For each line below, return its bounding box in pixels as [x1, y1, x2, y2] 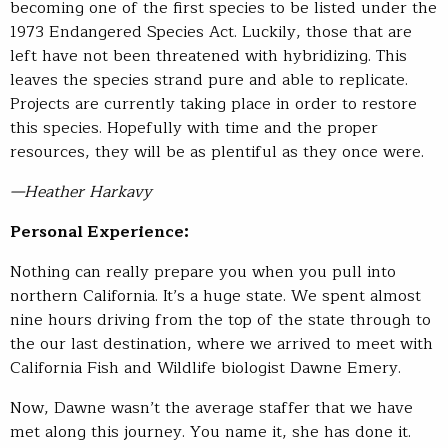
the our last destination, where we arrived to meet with [10, 330, 433, 357]
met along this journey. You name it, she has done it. [10, 418, 411, 445]
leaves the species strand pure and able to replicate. [10, 66, 408, 93]
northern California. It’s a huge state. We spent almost [10, 282, 421, 309]
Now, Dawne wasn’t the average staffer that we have [10, 394, 413, 421]
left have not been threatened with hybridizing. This [10, 42, 407, 69]
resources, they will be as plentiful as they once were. [10, 138, 424, 165]
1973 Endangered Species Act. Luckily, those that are [10, 18, 412, 45]
